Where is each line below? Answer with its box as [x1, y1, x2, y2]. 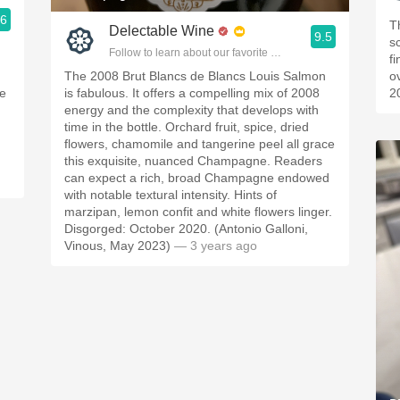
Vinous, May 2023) [64, 238, 171, 253]
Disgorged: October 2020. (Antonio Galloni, [64, 221, 308, 236]
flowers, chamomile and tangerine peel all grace [64, 137, 335, 151]
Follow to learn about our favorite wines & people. [109, 46, 348, 59]
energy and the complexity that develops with [64, 103, 319, 117]
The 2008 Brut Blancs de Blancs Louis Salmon [64, 69, 326, 83]
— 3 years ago [171, 238, 257, 253]
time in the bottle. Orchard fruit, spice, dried [64, 120, 309, 134]
